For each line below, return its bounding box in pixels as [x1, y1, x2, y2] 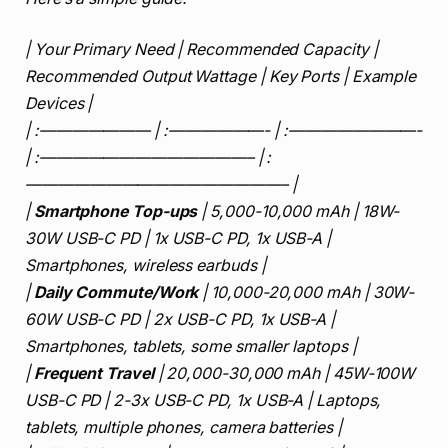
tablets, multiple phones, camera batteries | [25, 418, 342, 438]
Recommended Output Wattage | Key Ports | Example [25, 67, 417, 87]
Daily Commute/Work [33, 283, 199, 303]
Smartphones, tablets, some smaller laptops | [25, 337, 357, 357]
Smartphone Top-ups [33, 202, 198, 222]
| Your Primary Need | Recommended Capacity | [25, 40, 378, 60]
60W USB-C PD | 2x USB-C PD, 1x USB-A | [25, 310, 335, 330]
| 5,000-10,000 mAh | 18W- [197, 202, 400, 222]
